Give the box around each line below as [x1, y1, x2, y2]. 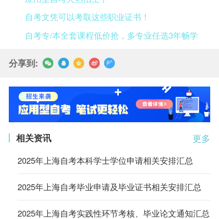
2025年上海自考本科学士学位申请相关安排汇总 [17, 154, 193, 166]
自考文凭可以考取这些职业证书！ [25, 11, 150, 23]
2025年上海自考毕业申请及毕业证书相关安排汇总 [17, 181, 201, 193]
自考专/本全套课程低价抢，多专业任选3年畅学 [25, 29, 198, 42]
